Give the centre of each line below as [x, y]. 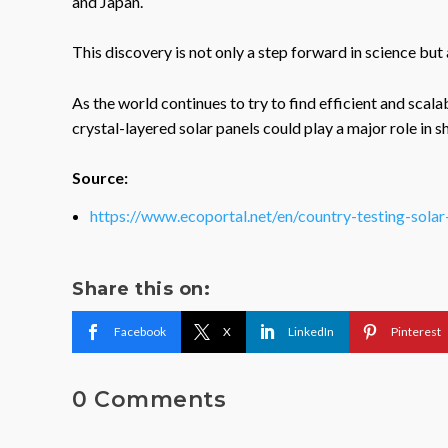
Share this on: [141, 288]
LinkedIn [311, 331]
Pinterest [416, 331]
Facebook [140, 331]
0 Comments [149, 399]
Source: [100, 178]
